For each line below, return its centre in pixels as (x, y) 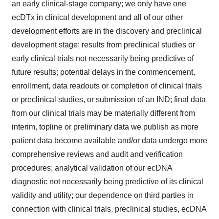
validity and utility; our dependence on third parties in (103, 195)
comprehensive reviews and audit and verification (97, 154)
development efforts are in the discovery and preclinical (107, 31)
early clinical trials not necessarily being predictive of (103, 58)
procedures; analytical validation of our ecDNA (92, 168)
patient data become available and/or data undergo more (109, 141)
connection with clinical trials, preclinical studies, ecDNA (109, 209)
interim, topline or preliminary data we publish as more (105, 127)
